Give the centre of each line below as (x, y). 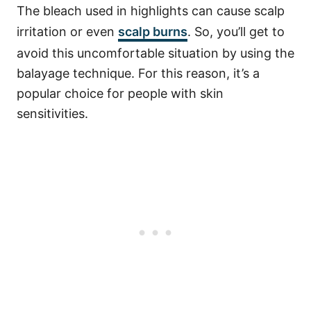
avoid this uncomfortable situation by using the (155, 53)
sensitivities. (52, 114)
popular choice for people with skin (120, 93)
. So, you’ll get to (236, 32)
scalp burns (153, 32)
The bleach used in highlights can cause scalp (151, 11)
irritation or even (67, 32)
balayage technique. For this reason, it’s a (138, 73)
